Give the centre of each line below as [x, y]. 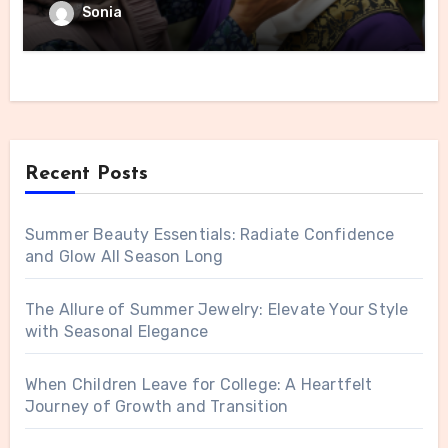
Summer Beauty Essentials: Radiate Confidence [209, 235]
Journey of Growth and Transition [156, 407]
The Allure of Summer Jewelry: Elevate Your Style [216, 310]
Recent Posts [86, 174]
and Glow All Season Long [124, 257]
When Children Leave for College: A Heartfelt [198, 385]
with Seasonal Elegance [116, 332]
